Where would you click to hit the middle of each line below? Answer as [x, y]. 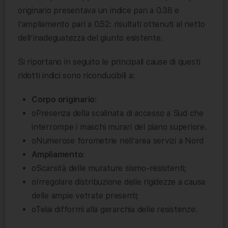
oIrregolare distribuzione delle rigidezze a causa [119, 182]
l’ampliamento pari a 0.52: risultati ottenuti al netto [112, 24]
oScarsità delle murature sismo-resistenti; [109, 168]
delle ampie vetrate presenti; [85, 195]
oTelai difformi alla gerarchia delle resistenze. [115, 209]
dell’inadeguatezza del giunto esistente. [90, 38]
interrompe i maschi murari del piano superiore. [119, 127]
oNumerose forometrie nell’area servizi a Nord [118, 140]
